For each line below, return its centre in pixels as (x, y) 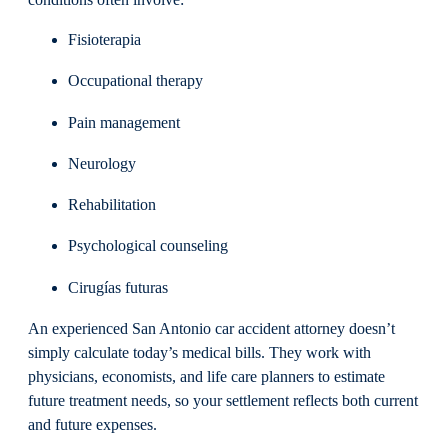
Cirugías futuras (118, 287)
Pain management (124, 122)
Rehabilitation (112, 205)
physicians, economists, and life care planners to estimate (206, 376)
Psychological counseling (148, 246)
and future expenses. (92, 424)
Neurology (102, 163)
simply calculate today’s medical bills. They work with (199, 352)
